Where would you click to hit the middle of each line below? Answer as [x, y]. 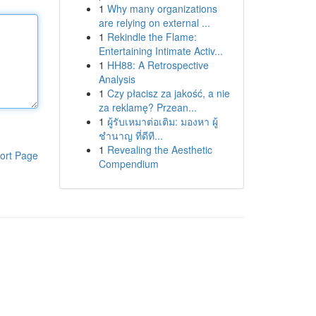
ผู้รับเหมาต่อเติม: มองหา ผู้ [162, 121]
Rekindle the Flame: [152, 37]
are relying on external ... [154, 23]
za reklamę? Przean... [147, 107]
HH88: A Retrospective [158, 65]
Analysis [117, 79]
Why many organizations [162, 8]
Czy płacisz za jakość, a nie [168, 93]
